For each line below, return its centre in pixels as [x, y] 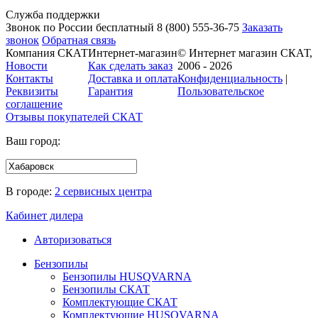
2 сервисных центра [103, 191]
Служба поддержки [53, 15]
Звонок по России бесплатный [80, 27]
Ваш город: [33, 141]
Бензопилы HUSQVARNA [127, 276]
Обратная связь [79, 40]
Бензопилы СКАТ [106, 289]
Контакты [29, 78]
